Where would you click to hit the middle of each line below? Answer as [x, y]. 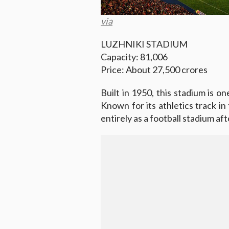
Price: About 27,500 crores [154, 69]
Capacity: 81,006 [134, 56]
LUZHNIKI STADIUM [144, 44]
